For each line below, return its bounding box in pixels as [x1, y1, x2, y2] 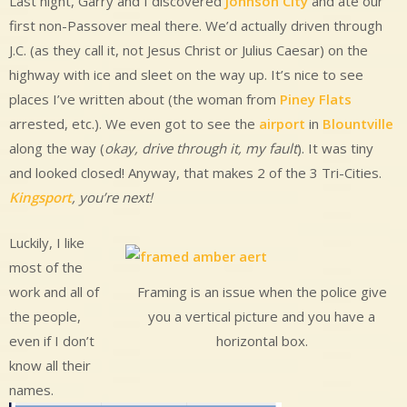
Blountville [323, 114, 393, 134]
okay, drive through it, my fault [104, 139, 297, 158]
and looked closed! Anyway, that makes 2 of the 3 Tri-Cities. [9, 164, 382, 183]
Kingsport [9, 188, 72, 207]
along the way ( [9, 139, 104, 158]
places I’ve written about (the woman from [9, 90, 280, 109]
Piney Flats [280, 90, 352, 109]
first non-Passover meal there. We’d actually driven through [9, 16, 382, 35]
